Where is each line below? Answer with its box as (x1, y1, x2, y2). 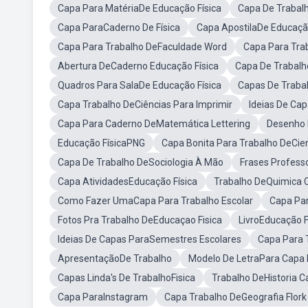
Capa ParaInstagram (58, 291, 148, 302)
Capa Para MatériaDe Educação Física (58, 3, 221, 14)
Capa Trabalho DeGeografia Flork (164, 291, 307, 302)
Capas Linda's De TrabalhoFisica (58, 272, 195, 283)
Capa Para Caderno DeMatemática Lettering (58, 118, 250, 129)
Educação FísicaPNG (58, 137, 145, 148)
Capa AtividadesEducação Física (58, 176, 197, 187)
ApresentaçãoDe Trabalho (58, 253, 172, 264)
